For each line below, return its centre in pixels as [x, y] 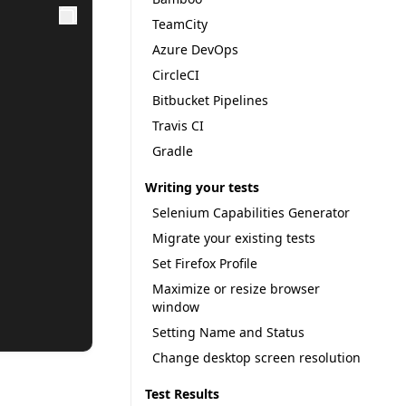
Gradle [173, 151]
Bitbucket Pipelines [211, 100]
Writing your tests [203, 187]
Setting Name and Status [229, 332]
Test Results [183, 394]
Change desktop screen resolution [257, 358]
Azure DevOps [196, 49]
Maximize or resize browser [237, 289]
